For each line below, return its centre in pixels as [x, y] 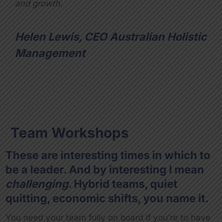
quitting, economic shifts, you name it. [107, 198]
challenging [37, 184]
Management [50, 53]
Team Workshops [69, 133]
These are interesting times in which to [108, 155]
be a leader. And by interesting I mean [105, 169]
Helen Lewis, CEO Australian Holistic [111, 36]
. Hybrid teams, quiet [123, 184]
